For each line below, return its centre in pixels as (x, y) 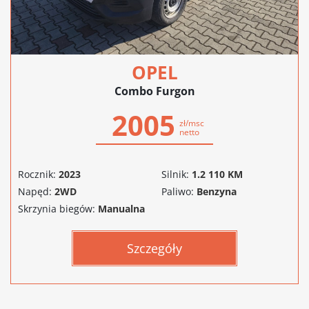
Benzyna (217, 191)
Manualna (121, 208)
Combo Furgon (154, 91)
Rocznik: (37, 174)
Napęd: (35, 191)
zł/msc (192, 123)
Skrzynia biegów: (57, 208)
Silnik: (175, 174)
